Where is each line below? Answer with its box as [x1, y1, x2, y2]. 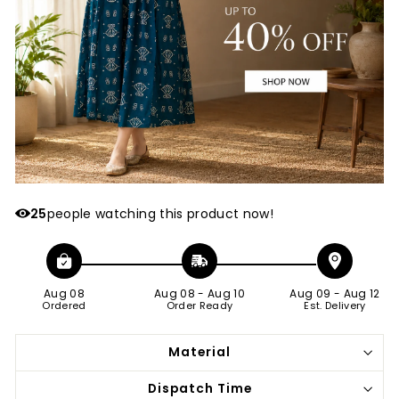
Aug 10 [208, 286, 246, 301]
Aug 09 [289, 286, 331, 301]
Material [168, 344, 231, 361]
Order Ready [166, 298, 233, 313]
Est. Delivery [304, 298, 366, 313]
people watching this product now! [46, 204, 274, 223]
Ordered [42, 298, 86, 313]
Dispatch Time [147, 380, 252, 397]
